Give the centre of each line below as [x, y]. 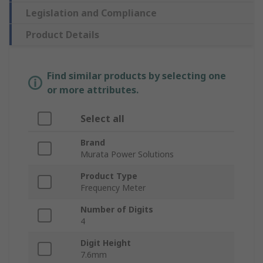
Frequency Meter [113, 188]
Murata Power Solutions [127, 154]
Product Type [109, 176]
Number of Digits [117, 210]
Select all [102, 119]
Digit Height [106, 243]
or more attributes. [93, 90]
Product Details [63, 35]
